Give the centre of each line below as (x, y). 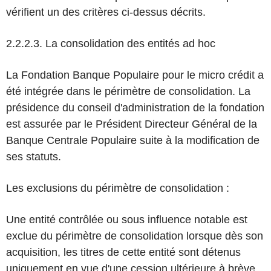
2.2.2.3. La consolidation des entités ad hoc (111, 44)
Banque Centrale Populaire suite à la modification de (133, 140)
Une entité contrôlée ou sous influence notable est (127, 220)
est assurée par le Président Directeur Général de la (132, 124)
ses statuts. (34, 157)
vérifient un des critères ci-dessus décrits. (106, 12)
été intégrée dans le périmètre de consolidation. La (128, 91)
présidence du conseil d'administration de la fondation (135, 108)
